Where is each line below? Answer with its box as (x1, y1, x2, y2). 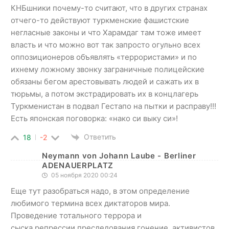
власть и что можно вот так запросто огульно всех (11, 40, 200, 50)
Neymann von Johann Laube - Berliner (42, 151, 196, 161)
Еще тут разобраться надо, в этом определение (11, 186, 192, 196)
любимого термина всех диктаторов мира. (11, 198, 172, 209)
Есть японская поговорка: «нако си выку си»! (11, 113, 178, 124)
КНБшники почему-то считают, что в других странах (11, 3, 208, 13)
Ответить (84, 132, 116, 142)
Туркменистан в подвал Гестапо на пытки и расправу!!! (11, 101, 216, 111)
